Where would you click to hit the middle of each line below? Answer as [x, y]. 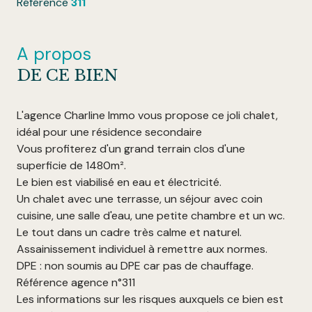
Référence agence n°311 [76, 283]
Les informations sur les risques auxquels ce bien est [150, 299]
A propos [54, 54]
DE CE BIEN [67, 76]
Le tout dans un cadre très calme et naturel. [129, 233]
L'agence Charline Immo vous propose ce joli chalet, [147, 116]
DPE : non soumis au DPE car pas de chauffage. [135, 266]
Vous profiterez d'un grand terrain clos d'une [131, 149]
